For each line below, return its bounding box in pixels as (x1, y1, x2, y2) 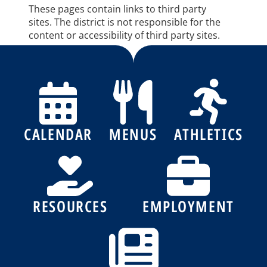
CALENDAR (24, 123, 92, 145)
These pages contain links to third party (29, 2, 206, 15)
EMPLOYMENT (142, 195, 234, 217)
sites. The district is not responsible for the (29, 15, 221, 29)
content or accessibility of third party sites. (29, 28, 220, 42)
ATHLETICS (173, 123, 243, 145)
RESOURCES (33, 195, 108, 217)
